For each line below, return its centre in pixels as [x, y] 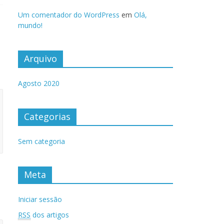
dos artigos [50, 215]
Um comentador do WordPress [69, 15]
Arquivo [40, 58]
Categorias [47, 116]
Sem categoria [41, 141]
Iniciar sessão [40, 199]
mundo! [30, 25]
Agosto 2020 [39, 83]
